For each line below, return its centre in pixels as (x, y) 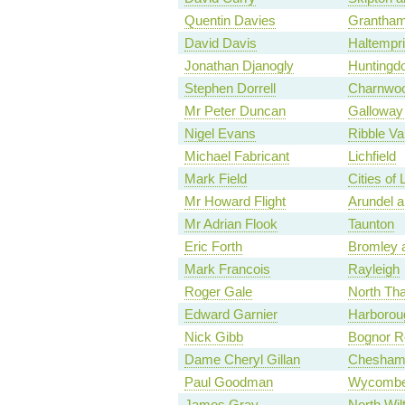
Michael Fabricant (236, 156)
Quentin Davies (230, 21)
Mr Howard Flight (235, 202)
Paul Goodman (228, 382)
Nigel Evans (220, 134)
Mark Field (215, 179)
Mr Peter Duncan (235, 111)
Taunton (371, 224)
